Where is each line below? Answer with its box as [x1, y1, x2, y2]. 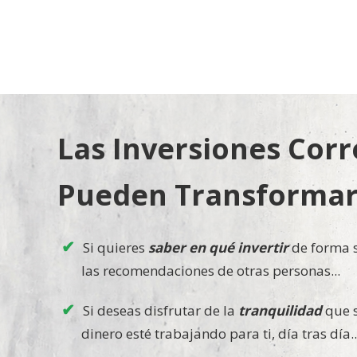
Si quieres [83, 237, 148, 257]
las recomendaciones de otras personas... [81, 261, 340, 280]
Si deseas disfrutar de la [83, 300, 238, 320]
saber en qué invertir [148, 237, 288, 257]
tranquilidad [238, 300, 322, 320]
